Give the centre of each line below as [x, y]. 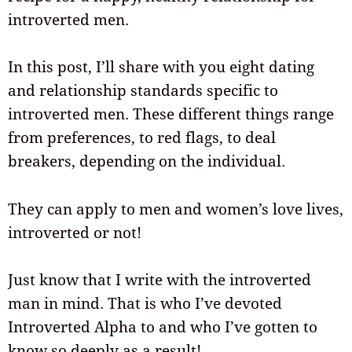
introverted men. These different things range [171, 114]
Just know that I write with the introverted [159, 279]
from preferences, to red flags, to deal [142, 138]
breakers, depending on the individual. [147, 161]
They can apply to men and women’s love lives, [176, 209]
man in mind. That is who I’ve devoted [145, 303]
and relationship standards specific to [143, 91]
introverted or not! [75, 232]
